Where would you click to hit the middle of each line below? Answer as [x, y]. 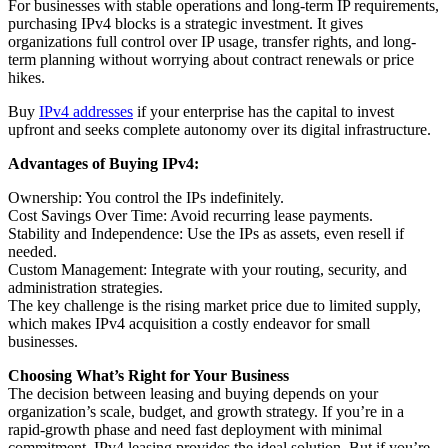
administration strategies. [85, 288]
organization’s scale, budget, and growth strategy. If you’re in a [206, 412]
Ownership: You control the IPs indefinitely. [146, 198]
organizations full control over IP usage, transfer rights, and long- [212, 42]
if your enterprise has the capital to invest [263, 112]
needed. [32, 252]
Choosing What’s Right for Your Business [148, 376]
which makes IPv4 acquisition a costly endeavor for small [189, 324]
